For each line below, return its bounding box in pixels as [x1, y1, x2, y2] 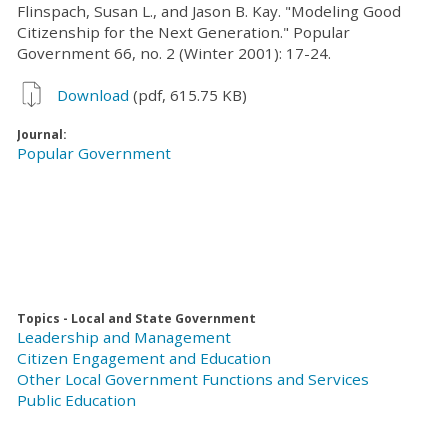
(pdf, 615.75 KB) [129, 85, 247, 106]
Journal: [17, 126, 70, 144]
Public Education [17, 389, 136, 410]
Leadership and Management [17, 326, 231, 347]
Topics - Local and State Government [17, 309, 256, 327]
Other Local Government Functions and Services [17, 368, 369, 389]
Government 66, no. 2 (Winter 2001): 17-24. [17, 42, 331, 63]
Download [57, 85, 129, 106]
